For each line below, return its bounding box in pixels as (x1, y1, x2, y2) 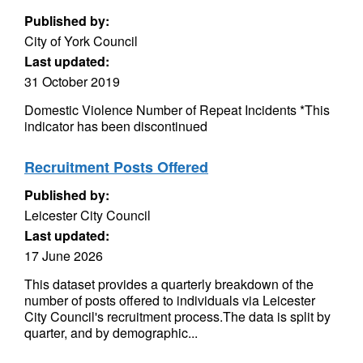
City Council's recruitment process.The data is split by (24, 307, 331, 326)
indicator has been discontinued (24, 117, 207, 135)
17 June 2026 (24, 246, 103, 265)
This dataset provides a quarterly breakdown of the (24, 275, 314, 293)
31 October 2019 (24, 72, 120, 91)
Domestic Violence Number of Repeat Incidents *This (24, 100, 330, 119)
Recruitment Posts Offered (24, 156, 208, 177)
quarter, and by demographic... (24, 323, 198, 342)
